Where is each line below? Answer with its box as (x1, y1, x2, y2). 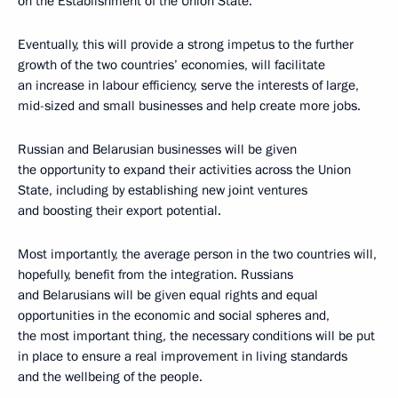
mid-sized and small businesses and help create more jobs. (18, 97, 361, 115)
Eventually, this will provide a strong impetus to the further (18, 36, 354, 53)
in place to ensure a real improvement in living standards (18, 347, 347, 365)
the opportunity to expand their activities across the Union (18, 161, 351, 179)
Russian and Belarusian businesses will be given (18, 140, 297, 158)
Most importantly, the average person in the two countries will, (18, 245, 377, 263)
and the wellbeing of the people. (18, 368, 203, 386)
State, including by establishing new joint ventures (18, 181, 307, 199)
